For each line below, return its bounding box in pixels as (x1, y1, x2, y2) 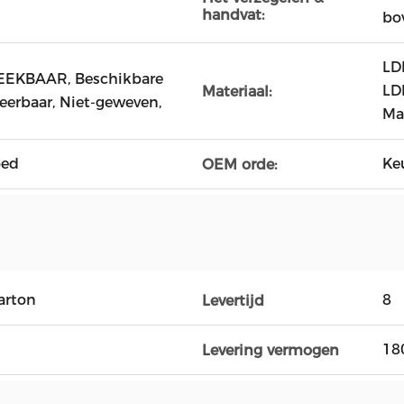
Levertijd (202, 291, 264, 309)
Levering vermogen (202, 341, 339, 359)
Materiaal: (202, 82, 271, 100)
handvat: (202, 6, 264, 23)
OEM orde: (202, 155, 277, 173)
